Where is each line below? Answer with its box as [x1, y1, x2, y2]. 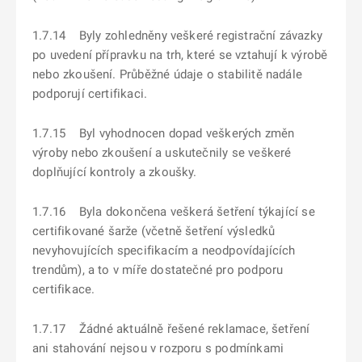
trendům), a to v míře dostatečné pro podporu [32, 263, 284, 277]
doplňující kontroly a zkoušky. [32, 165, 197, 179]
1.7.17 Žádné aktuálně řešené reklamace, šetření [32, 322, 310, 336]
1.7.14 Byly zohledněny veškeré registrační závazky [32, 28, 322, 43]
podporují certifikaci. [32, 86, 148, 101]
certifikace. [32, 282, 95, 297]
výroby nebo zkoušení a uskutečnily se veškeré [32, 145, 292, 160]
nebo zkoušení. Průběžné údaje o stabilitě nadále [32, 67, 302, 82]
